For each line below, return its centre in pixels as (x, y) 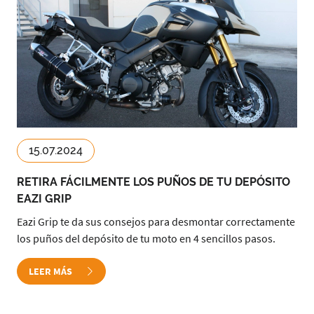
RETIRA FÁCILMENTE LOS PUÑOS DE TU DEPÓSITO (153, 182)
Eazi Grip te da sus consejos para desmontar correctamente (156, 221)
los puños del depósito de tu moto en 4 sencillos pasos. (146, 238)
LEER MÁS (52, 271)
